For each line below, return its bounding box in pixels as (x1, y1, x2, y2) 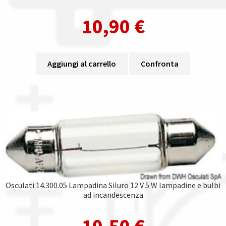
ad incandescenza (83, 189, 143, 200)
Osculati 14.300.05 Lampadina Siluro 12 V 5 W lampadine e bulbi (6, 180, 220, 190)
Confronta (140, 59, 179, 69)
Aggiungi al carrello (47, 59, 117, 69)
